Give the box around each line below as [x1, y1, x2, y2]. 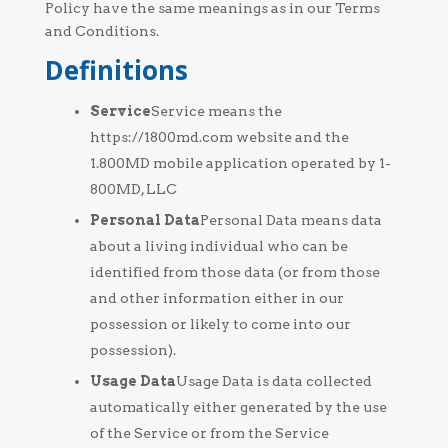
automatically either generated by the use [89, 399, 387, 415]
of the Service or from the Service [89, 425, 329, 441]
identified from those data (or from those [89, 264, 380, 280]
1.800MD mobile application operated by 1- [89, 155, 391, 171]
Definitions [44, 52, 188, 88]
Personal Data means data [199, 212, 382, 228]
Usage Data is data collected [175, 373, 372, 389]
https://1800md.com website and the [89, 129, 349, 145]
